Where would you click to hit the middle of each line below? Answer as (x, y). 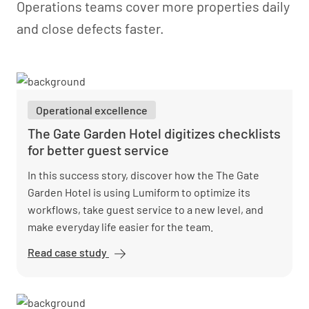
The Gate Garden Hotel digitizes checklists (154, 133)
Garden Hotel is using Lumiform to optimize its (139, 192)
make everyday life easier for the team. (120, 227)
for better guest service (98, 150)
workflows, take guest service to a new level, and (146, 209)
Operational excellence (92, 110)
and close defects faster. (90, 28)
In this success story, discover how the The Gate (143, 175)
